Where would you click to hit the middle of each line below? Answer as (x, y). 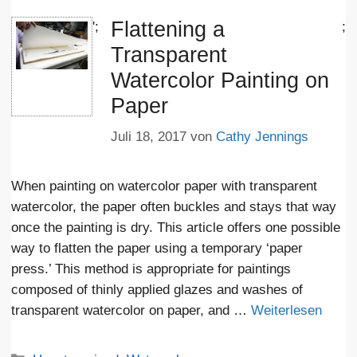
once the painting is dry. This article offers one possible (176, 228)
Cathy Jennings (262, 137)
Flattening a (167, 29)
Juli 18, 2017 (148, 137)
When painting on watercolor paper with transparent (164, 186)
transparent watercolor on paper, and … (131, 311)
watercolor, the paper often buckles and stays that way (174, 207)
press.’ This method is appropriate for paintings (151, 269)
